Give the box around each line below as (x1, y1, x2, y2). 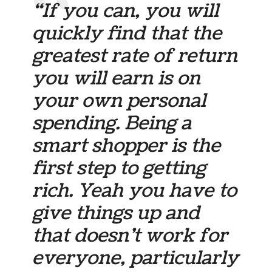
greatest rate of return (32, 42, 238, 70)
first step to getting (32, 155, 206, 182)
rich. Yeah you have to (32, 177, 237, 205)
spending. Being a (32, 110, 192, 137)
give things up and (32, 200, 200, 227)
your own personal (32, 87, 206, 115)
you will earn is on (32, 65, 201, 92)
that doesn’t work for (32, 222, 228, 250)
